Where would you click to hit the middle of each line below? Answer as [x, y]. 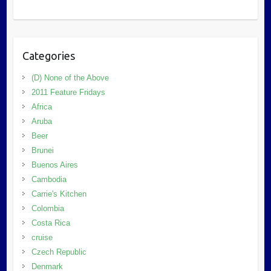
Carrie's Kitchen [59, 194]
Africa [41, 106]
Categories [48, 55]
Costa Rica [51, 223]
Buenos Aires [54, 165]
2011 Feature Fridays [68, 92]
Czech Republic [59, 252]
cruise [42, 237]
